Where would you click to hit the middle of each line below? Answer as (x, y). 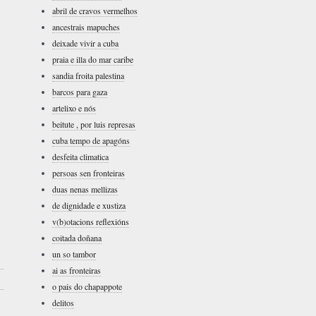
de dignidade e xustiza (89, 205)
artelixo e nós (74, 108)
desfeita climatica (80, 157)
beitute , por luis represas (94, 124)
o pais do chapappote (87, 286)
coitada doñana (77, 238)
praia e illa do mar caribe (93, 59)
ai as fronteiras (77, 270)
